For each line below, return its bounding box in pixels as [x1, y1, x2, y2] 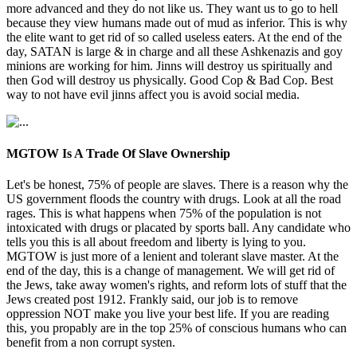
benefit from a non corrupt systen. [6, 335, 175, 349]
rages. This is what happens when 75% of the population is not [6, 206, 321, 220]
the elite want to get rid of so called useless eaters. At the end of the [6, 30, 342, 45]
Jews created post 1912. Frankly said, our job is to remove [6, 292, 298, 306]
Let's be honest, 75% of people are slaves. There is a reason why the [6, 177, 348, 191]
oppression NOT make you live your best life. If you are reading [6, 306, 329, 320]
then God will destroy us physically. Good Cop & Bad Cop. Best [6, 73, 333, 88]
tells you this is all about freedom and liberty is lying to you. [6, 234, 306, 249]
